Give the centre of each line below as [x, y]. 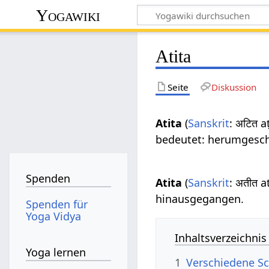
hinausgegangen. [200, 198]
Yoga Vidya [54, 216]
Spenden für [57, 204]
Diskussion [234, 87]
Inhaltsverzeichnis [221, 237]
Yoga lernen [56, 252]
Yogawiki [68, 15]
